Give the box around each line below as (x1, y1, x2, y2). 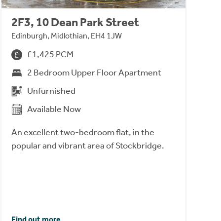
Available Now (27, 104, 81, 115)
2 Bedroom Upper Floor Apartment (27, 67, 161, 78)
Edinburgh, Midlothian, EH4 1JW (11, 31, 122, 41)
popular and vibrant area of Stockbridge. (11, 140, 164, 151)
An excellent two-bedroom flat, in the (11, 127, 154, 138)
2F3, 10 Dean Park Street (11, 15, 139, 30)
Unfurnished (27, 85, 75, 97)
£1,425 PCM (27, 49, 74, 60)
